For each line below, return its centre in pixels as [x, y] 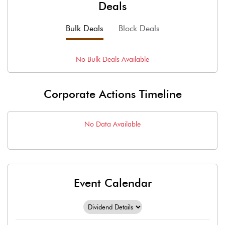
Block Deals [139, 28]
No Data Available [113, 124]
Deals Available [125, 60]
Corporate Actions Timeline [113, 94]
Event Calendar [113, 183]
